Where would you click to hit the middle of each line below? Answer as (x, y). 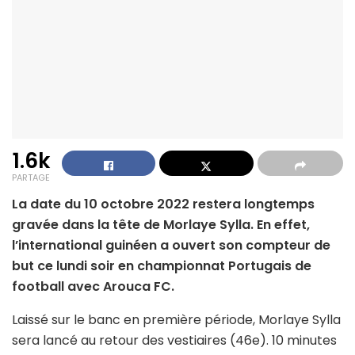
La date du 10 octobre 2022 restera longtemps (163, 204)
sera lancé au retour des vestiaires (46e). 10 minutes (174, 341)
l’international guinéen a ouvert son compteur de (171, 246)
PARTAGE (31, 178)
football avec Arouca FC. (93, 287)
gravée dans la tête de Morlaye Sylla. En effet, (161, 225)
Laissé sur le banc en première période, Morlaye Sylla (176, 320)
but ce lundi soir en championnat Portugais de (162, 266)
